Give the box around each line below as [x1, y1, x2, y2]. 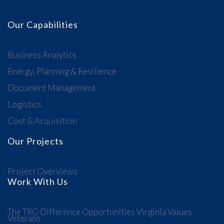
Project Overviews [7, 165, 77, 176]
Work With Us [7, 175, 68, 187]
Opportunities [82, 206, 135, 217]
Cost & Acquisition [7, 115, 77, 126]
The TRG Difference [7, 206, 80, 217]
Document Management [7, 82, 95, 93]
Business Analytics [7, 49, 76, 60]
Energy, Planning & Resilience [7, 65, 116, 76]
